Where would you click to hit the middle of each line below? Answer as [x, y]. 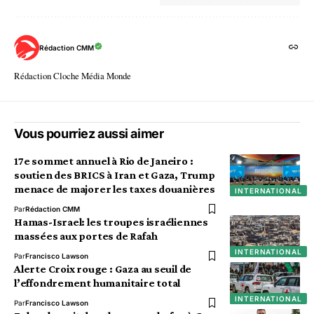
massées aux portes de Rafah [86, 236]
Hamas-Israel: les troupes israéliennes [111, 222]
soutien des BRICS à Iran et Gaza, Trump [115, 175]
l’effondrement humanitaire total [97, 283]
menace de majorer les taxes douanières [115, 189]
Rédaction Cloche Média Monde [73, 76]
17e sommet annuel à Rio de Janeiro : [104, 161]
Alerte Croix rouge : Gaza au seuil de [103, 269]
